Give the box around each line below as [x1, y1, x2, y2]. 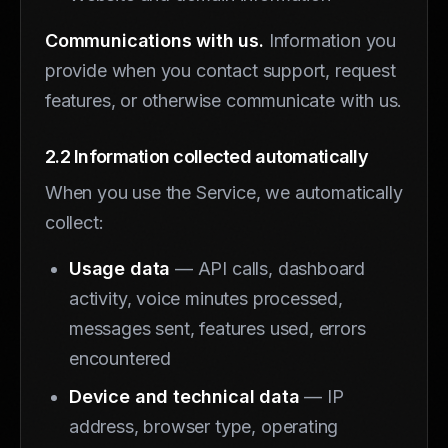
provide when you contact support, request [45, 59, 396, 81]
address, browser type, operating [69, 415, 339, 437]
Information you [263, 29, 396, 51]
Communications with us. [45, 29, 264, 51]
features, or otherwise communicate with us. [45, 89, 403, 111]
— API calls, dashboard [170, 257, 366, 279]
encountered [69, 347, 172, 369]
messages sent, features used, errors [69, 317, 366, 339]
